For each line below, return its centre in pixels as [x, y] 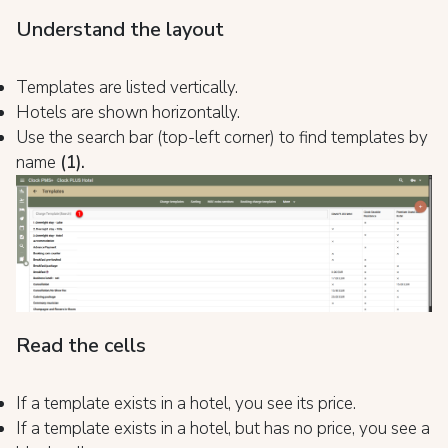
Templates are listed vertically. [127, 87]
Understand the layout [120, 29]
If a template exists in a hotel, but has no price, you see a [223, 428]
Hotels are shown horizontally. [128, 112]
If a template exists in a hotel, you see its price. [186, 403]
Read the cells [81, 345]
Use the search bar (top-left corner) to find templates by [222, 137]
